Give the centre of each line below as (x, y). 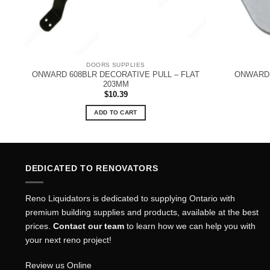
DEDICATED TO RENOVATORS (92, 168)
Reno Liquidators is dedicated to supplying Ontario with (130, 199)
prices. (39, 226)
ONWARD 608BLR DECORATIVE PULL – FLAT (116, 74)
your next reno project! (68, 240)
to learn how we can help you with (190, 226)
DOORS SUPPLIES (116, 65)
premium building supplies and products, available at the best (142, 212)
